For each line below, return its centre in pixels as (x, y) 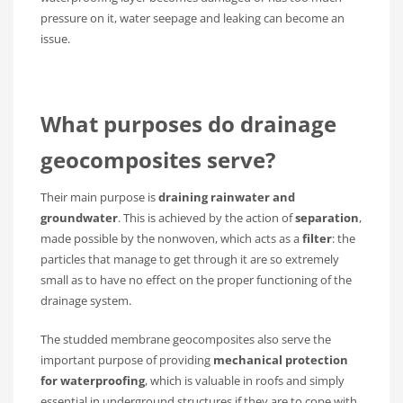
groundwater (79, 218)
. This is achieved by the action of (206, 218)
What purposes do (140, 124)
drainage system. (86, 301)
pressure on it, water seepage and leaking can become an (193, 18)
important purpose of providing (127, 360)
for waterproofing (93, 381)
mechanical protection (281, 360)
